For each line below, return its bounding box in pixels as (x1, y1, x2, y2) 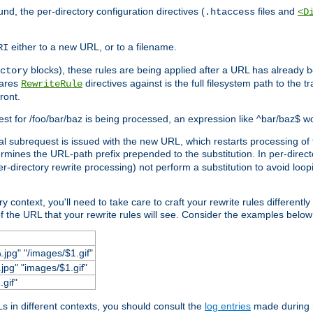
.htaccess (205, 6, 255, 17)
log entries (205, 300, 251, 312)
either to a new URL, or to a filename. (8, 41, 177, 52)
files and (255, 5, 298, 17)
